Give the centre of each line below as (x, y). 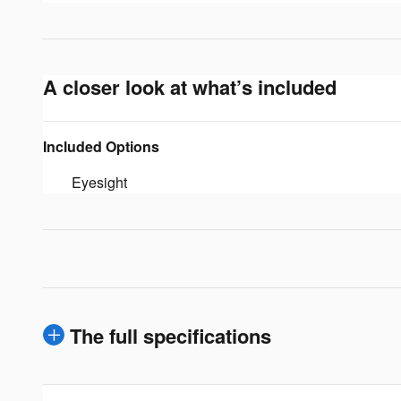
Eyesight (99, 182)
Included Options (101, 146)
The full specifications (171, 335)
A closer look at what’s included (190, 86)
